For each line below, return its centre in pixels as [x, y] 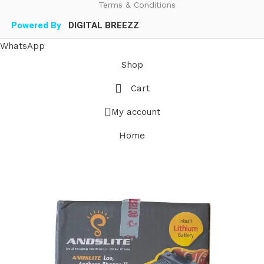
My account [136, 112]
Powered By [36, 26]
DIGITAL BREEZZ [103, 26]
